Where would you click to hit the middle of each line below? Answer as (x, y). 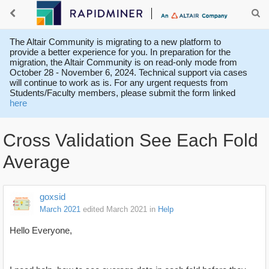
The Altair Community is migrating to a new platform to (115, 42)
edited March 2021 (115, 210)
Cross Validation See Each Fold (131, 141)
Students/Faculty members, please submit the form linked (122, 93)
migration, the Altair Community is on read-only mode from (123, 62)
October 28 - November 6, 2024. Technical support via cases (128, 72)
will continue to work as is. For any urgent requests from (119, 83)
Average (37, 162)
